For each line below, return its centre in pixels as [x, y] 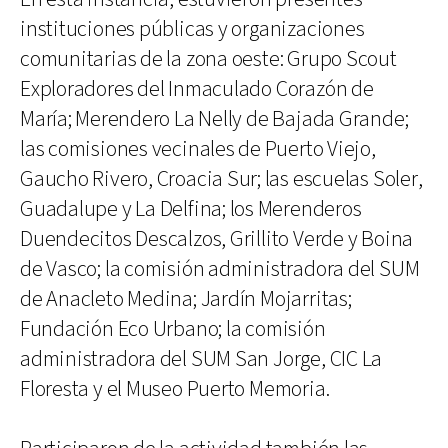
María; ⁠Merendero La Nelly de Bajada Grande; [214, 119]
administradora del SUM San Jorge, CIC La [201, 359]
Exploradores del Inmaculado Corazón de [197, 89]
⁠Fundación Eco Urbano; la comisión [173, 329]
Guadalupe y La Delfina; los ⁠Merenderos [191, 209]
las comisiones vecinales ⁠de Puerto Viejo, [198, 149]
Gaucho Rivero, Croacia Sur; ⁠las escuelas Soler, [221, 179]
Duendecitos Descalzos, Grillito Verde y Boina [217, 239]
